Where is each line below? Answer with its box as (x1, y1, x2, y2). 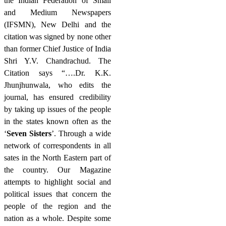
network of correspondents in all (4, 141, 111, 150)
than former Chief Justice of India (4, 44, 111, 53)
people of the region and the (4, 202, 111, 211)
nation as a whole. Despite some (4, 214, 111, 223)
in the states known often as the (4, 117, 111, 126)
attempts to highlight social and (4, 178, 111, 187)
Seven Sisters (7, 129, 52, 138)
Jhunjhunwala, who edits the (4, 81, 111, 90)
